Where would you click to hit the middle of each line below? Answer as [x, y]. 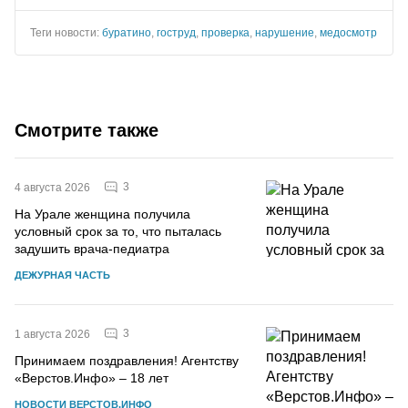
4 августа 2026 [52, 187]
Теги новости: [66, 32]
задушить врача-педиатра [92, 248]
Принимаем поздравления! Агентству [127, 360]
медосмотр [348, 32]
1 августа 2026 [52, 334]
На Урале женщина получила [102, 214]
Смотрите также [87, 130]
